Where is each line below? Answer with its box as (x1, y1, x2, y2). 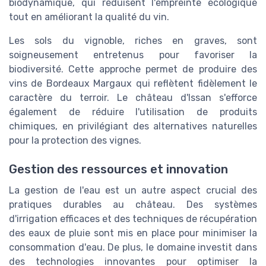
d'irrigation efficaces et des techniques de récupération (9, 213, 257, 225)
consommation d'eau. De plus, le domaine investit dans (9, 242, 257, 254)
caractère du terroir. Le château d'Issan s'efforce (9, 92, 257, 104)
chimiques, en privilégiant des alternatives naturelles (9, 121, 257, 132)
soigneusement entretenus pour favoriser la (9, 49, 257, 61)
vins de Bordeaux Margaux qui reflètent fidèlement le (9, 78, 257, 90)
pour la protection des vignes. (9, 135, 141, 147)
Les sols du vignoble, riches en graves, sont (9, 35, 257, 47)
